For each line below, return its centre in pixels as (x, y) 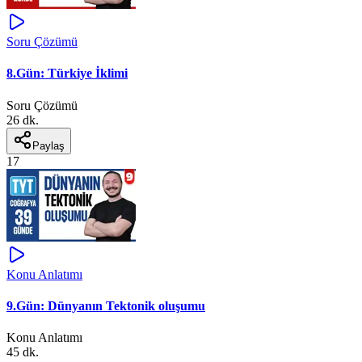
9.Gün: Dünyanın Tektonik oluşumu (106, 305)
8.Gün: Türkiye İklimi (67, 74)
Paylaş (48, 145)
